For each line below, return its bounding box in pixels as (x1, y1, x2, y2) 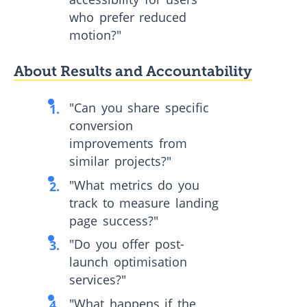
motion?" (69, 27, 122, 44)
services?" (69, 271, 127, 288)
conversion (69, 116, 134, 134)
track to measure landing (69, 194, 219, 211)
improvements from (69, 134, 187, 151)
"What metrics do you (69, 176, 199, 193)
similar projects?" (69, 152, 171, 169)
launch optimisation (69, 254, 187, 271)
